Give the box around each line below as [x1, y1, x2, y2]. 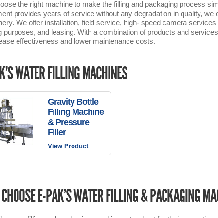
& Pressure [47, 117, 89, 127]
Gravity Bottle [47, 97, 98, 107]
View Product [47, 143, 88, 150]
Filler [47, 127, 66, 137]
